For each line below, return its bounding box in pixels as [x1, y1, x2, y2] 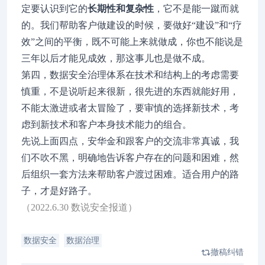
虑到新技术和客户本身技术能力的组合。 [21, 119, 192, 130]
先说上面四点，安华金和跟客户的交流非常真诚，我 [21, 136, 239, 146]
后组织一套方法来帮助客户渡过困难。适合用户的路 [21, 169, 239, 179]
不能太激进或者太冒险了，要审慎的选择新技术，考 [21, 103, 239, 113]
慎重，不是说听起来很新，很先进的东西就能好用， [21, 86, 239, 96]
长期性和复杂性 [88, 4, 154, 14]
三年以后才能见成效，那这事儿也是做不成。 [21, 53, 211, 63]
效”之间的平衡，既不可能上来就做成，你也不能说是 [21, 37, 243, 47]
